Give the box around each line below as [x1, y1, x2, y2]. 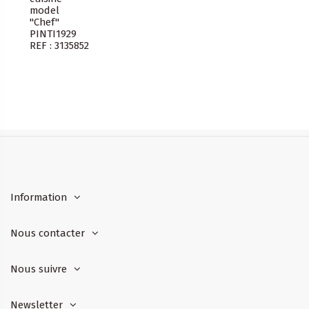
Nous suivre [10, 262, 67, 275]
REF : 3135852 [30, 39, 89, 52]
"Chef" [30, 15, 59, 28]
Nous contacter [10, 226, 85, 239]
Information [10, 190, 67, 203]
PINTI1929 [30, 27, 77, 40]
